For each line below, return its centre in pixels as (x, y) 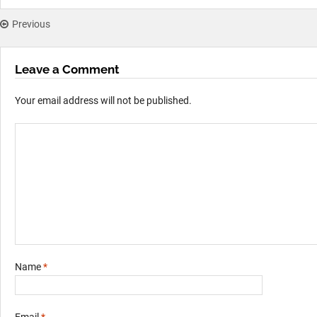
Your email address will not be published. (103, 100)
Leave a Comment (67, 69)
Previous (31, 24)
